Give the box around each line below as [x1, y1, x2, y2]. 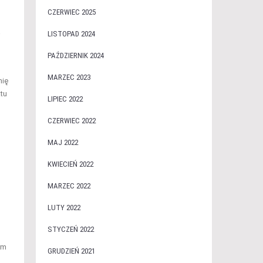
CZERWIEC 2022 [47, 116, 96, 125]
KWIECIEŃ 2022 [47, 160, 93, 168]
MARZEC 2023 [47, 73, 90, 82]
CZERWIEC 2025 [47, 8, 96, 16]
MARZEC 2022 [47, 181, 90, 190]
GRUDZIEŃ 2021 [47, 247, 95, 255]
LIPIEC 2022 [47, 95, 83, 103]
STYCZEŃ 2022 [47, 225, 94, 234]
